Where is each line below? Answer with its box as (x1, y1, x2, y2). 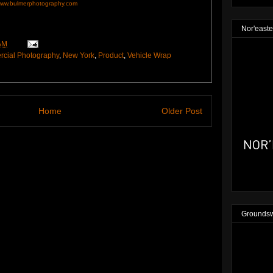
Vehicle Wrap (127, 51, 171, 60)
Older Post (161, 105, 202, 116)
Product (98, 51, 124, 60)
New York (63, 51, 94, 60)
